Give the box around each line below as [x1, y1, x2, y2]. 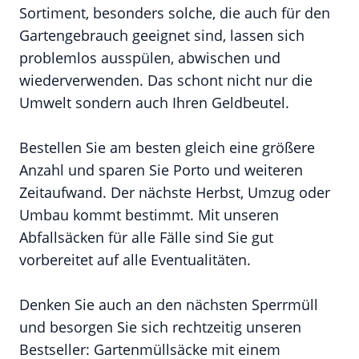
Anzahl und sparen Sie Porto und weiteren [19, 160, 303, 179]
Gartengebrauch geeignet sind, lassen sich [19, 26, 305, 45]
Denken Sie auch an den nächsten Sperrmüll [19, 295, 318, 314]
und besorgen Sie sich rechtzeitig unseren [19, 317, 301, 337]
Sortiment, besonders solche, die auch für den [19, 3, 330, 22]
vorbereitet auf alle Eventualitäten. [19, 250, 251, 269]
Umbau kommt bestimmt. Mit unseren [19, 205, 279, 224]
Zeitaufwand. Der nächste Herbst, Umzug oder [19, 183, 330, 202]
